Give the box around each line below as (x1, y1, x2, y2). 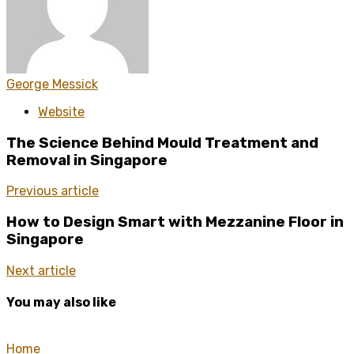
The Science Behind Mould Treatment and (6, 134, 318, 152)
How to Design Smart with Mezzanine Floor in (6, 213, 344, 232)
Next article (6, 262, 76, 278)
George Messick (6, 76, 98, 92)
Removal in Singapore (6, 151, 168, 169)
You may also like (6, 295, 116, 311)
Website (38, 104, 85, 119)
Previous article (6, 183, 99, 199)
